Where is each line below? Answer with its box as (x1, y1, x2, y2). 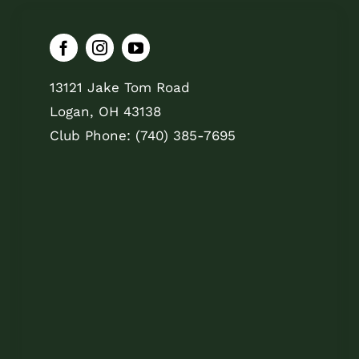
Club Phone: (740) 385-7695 (50, 127, 236, 143)
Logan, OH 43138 (50, 103, 162, 119)
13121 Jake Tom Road (50, 79, 191, 95)
